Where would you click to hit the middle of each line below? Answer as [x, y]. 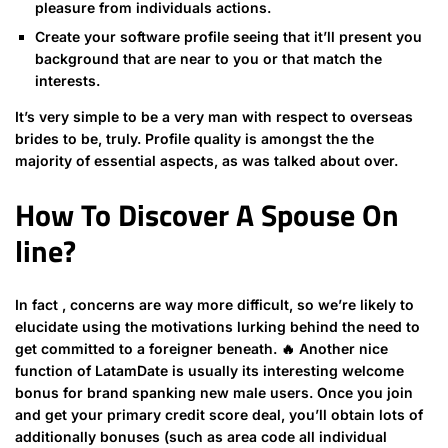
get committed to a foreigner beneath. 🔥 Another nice [201, 349]
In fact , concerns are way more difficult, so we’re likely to [214, 305]
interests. [67, 81]
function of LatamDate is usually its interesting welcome [209, 371]
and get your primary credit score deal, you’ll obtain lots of [219, 415]
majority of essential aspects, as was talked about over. [206, 161]
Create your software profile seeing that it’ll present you [228, 37]
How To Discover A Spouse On [207, 215]
